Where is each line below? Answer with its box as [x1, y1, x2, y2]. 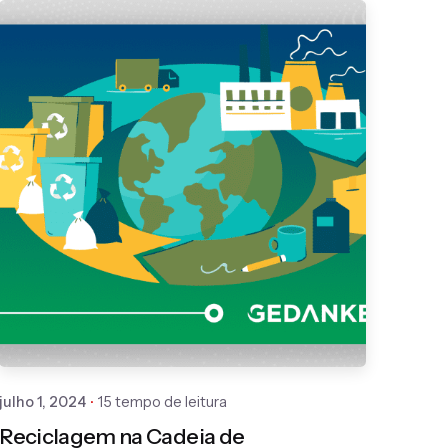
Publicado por [162, 237, 260, 257]
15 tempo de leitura [98, 392, 228, 411]
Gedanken [162, 259, 245, 280]
